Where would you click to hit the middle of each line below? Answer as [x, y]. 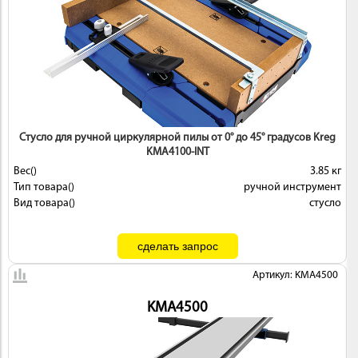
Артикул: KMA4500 [296, 275]
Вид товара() [44, 203]
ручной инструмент [292, 187]
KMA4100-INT [177, 152]
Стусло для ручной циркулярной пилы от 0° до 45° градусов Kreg [178, 138]
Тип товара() [44, 187]
